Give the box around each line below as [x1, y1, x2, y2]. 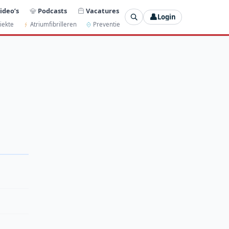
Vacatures [86, 6, 120, 16]
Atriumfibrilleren [30, 20, 77, 29]
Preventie [93, 20, 120, 29]
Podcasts [38, 6, 67, 16]
